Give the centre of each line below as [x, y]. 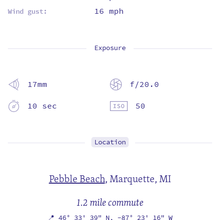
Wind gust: [27, 11]
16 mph [107, 11]
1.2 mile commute [110, 202]
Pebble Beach [77, 178]
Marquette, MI [140, 178]
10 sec [42, 106]
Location [110, 142]
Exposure [110, 48]
